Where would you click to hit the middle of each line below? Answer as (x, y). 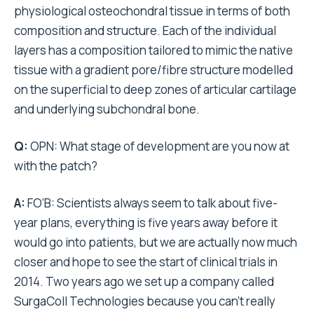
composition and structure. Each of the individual (145, 30)
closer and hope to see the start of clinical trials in (146, 262)
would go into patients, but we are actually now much (156, 242)
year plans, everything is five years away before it (146, 223)
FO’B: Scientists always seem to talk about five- (152, 203)
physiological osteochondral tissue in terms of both (152, 11)
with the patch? (56, 166)
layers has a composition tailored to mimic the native (153, 50)
